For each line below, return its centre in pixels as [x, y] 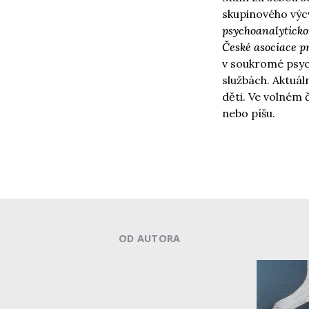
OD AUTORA [150, 238]
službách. [247, 80]
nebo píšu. [250, 113]
